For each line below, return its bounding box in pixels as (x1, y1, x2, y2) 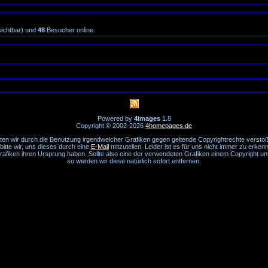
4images (133, 115, 160, 122)
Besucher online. (45, 26, 95, 33)
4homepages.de (145, 122, 192, 129)
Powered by (97, 115, 134, 122)
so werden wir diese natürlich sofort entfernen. (67, 157, 201, 165)
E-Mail (90, 143, 109, 150)
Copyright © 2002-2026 (76, 122, 145, 129)
